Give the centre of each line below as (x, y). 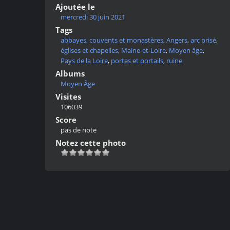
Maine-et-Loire (143, 51)
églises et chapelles (89, 51)
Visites (68, 97)
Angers (177, 40)
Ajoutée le (75, 7)
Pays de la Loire (84, 61)
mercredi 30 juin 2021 (93, 17)
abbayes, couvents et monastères (112, 40)
